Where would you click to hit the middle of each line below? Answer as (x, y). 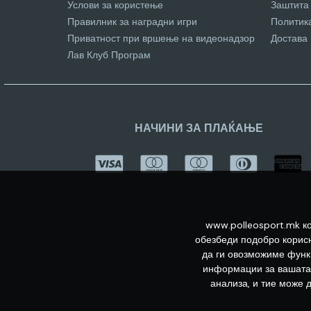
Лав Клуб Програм (109, 55)
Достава (289, 38)
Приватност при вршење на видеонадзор (161, 38)
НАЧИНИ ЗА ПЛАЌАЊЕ (199, 128)
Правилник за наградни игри (132, 22)
